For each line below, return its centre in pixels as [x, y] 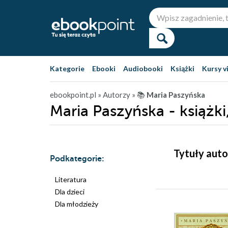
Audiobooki [143, 68]
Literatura [71, 179]
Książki [182, 68]
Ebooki [104, 68]
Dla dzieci [70, 192]
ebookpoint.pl [73, 95]
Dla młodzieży [77, 204]
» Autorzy [114, 95]
